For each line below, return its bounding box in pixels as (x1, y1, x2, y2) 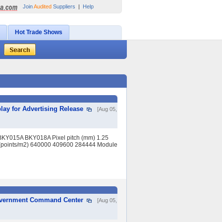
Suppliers (52, 3, 75, 9)
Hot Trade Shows (15, 29, 62, 36)
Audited (34, 3, 52, 9)
